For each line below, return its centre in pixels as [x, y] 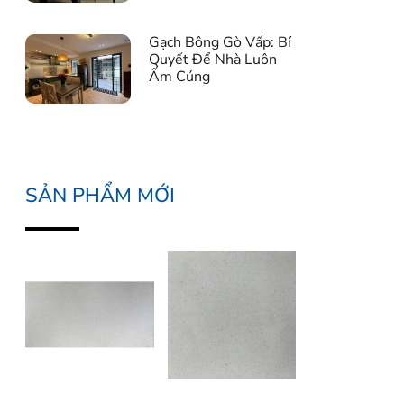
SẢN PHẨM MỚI [101, 196]
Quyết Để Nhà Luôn [213, 59]
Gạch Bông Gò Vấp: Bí [220, 42]
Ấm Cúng [180, 76]
